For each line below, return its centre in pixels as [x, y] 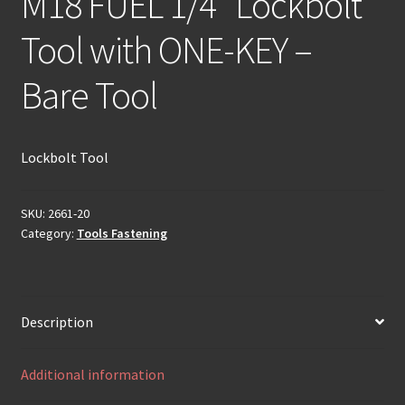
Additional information [92, 374]
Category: [48, 233]
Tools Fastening [122, 233]
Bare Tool [89, 95]
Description [57, 321]
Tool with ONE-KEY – [166, 50]
